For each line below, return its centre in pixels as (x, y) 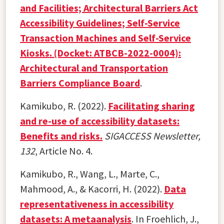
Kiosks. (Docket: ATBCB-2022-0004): (100, 52)
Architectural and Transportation (94, 67)
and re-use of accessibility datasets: (100, 120)
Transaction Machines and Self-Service (105, 37)
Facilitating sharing (151, 105)
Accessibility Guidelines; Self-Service (100, 22)
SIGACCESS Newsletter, (152, 135)
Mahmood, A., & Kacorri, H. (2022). (92, 188)
